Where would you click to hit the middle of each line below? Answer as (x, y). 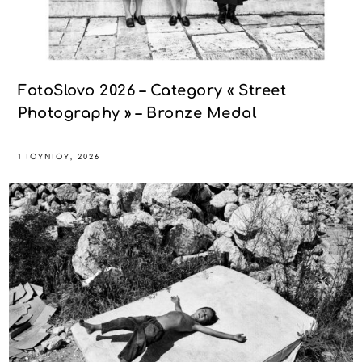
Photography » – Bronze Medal (137, 114)
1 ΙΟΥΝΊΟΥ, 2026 (59, 156)
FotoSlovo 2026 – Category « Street (152, 91)
